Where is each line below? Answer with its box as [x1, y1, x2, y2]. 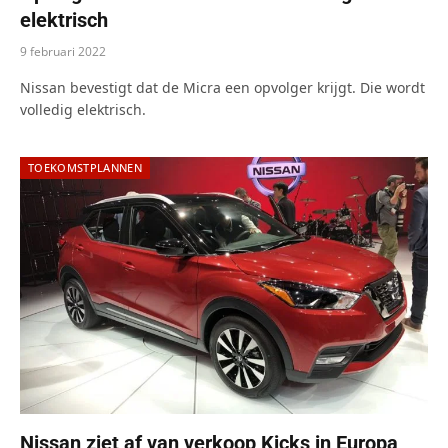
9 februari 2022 [20, 42, 106, 60]
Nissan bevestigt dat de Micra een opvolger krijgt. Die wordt [20, 77, 425, 97]
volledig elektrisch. [20, 99, 146, 119]
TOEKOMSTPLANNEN [28, 159, 142, 175]
